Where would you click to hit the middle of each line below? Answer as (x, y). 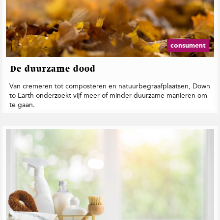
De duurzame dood (53, 69)
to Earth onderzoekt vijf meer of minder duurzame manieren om (108, 96)
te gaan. (22, 105)
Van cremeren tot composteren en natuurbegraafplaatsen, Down (110, 86)
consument (188, 45)
